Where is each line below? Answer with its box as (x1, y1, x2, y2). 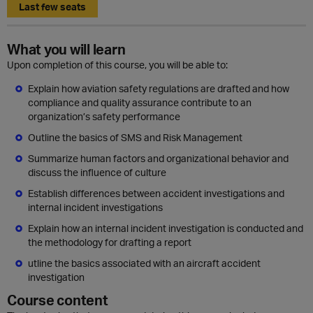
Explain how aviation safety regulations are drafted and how (28, 82, 289, 95)
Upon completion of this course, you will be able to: (7, 59, 228, 71)
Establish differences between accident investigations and (28, 187, 284, 200)
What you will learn (7, 40, 126, 59)
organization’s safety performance (28, 110, 180, 123)
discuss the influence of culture (28, 166, 166, 179)
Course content (7, 291, 108, 310)
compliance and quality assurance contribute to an (28, 96, 252, 109)
